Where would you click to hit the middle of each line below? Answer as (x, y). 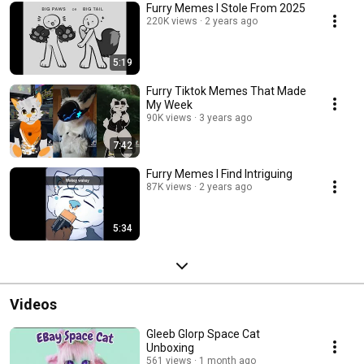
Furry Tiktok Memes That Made (226, 91)
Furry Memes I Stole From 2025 (226, 9)
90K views (169, 118)
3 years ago (225, 118)
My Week (169, 105)
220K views (172, 22)
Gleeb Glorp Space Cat (203, 334)
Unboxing (170, 348)
